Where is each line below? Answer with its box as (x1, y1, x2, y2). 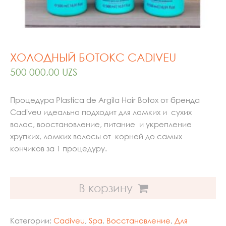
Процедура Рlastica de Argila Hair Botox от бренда (10, 95, 200, 105)
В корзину (78, 182, 133, 195)
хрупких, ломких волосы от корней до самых (10, 131, 182, 142)
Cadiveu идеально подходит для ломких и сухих (10, 107, 192, 118)
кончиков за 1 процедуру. (10, 143, 107, 154)
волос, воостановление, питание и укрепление (10, 119, 194, 130)
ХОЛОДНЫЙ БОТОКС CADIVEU (10, 51, 176, 64)
